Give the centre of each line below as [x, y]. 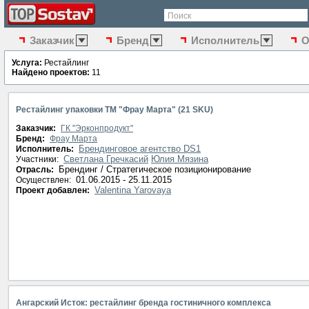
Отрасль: [36, 170]
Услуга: [27, 63]
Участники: [38, 159]
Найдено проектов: [51, 72]
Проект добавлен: [54, 190]
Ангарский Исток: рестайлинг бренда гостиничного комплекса [143, 303]
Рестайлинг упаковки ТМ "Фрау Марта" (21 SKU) [114, 110]
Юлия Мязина [180, 159]
